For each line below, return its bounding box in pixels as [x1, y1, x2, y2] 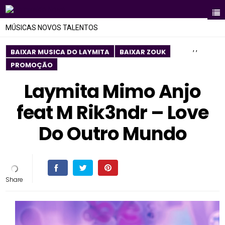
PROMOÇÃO [11, 60, 53, 70]
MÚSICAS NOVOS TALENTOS [6, 24, 98, 32]
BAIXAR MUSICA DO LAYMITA [11, 47, 110, 57]
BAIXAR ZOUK [120, 47, 166, 57]
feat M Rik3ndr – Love [17, 99, 208, 126]
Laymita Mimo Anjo [24, 78, 201, 104]
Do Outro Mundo [38, 121, 187, 147]
